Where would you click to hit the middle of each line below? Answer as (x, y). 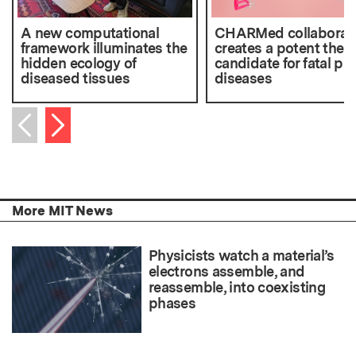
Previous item (66, 143)
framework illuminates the (104, 48)
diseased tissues (75, 79)
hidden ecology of (79, 64)
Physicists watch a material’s (242, 256)
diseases (243, 79)
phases (172, 304)
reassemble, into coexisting (237, 288)
